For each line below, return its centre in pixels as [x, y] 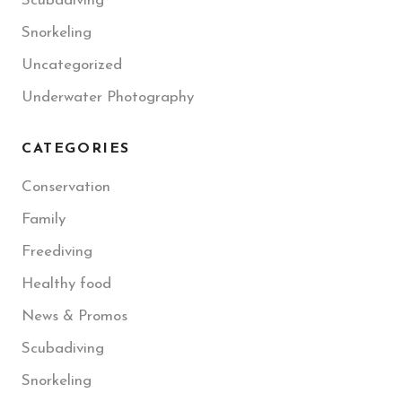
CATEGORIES [76, 149]
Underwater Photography [108, 98]
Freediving [57, 252]
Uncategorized [72, 66]
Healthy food [66, 284]
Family [44, 220]
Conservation [66, 188]
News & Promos [74, 317]
